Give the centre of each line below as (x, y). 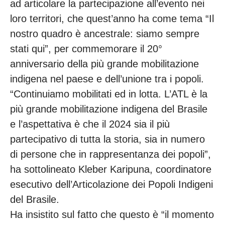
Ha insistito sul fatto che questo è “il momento (112, 214)
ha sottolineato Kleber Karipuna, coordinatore (111, 169)
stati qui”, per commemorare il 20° (86, 48)
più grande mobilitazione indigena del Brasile (109, 109)
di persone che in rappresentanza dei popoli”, (110, 154)
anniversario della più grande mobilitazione (104, 64)
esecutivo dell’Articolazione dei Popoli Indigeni (111, 184)
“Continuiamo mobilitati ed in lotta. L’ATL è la (109, 94)
